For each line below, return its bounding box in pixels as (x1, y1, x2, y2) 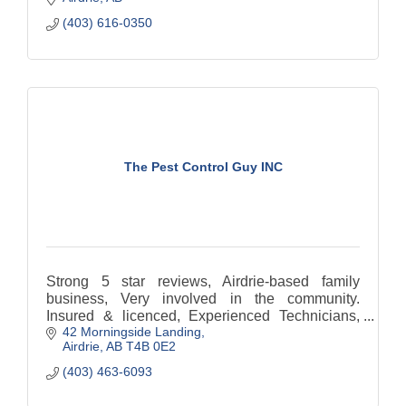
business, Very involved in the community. (46, 290, 360, 306)
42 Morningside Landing (62, 324, 201, 340)
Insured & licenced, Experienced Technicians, (46, 307, 360, 324)
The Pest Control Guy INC (123, 159, 283, 175)
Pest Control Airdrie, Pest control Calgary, (46, 324, 312, 341)
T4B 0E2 (125, 339, 176, 354)
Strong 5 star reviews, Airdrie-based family (46, 273, 360, 289)
